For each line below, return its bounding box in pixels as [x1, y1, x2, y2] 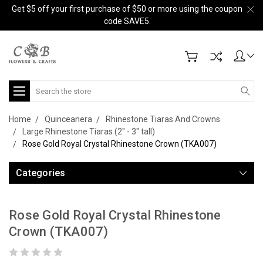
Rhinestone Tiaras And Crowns [106, 114, 220, 124]
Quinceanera [45, 114, 92, 124]
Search [30, 82, 56, 91]
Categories [16, 167, 66, 178]
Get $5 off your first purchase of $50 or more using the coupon [12, 4, 242, 14]
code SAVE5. [103, 16, 151, 26]
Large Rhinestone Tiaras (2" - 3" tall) [22, 127, 155, 136]
